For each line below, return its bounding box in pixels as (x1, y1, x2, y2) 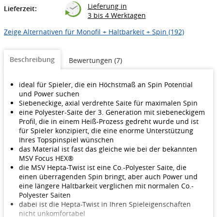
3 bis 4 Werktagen (87, 11, 146, 20)
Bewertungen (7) (69, 56, 122, 65)
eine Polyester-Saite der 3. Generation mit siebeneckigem (19, 108, 205, 117)
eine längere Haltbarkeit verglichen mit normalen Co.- (19, 181, 194, 191)
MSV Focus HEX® (19, 154, 74, 163)
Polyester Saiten (19, 190, 71, 200)
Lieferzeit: (4, 4, 37, 14)
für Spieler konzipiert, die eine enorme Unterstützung (19, 126, 193, 136)
